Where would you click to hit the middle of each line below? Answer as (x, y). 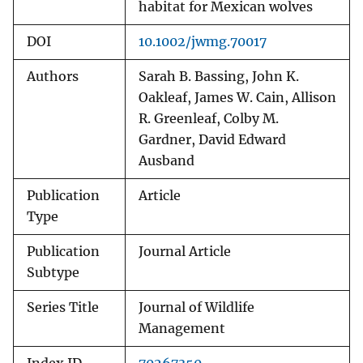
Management (182, 329)
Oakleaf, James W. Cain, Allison (237, 98)
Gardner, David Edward (212, 140)
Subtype (53, 273)
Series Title (63, 308)
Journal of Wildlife (196, 308)
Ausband (167, 161)
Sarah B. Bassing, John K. (219, 77)
